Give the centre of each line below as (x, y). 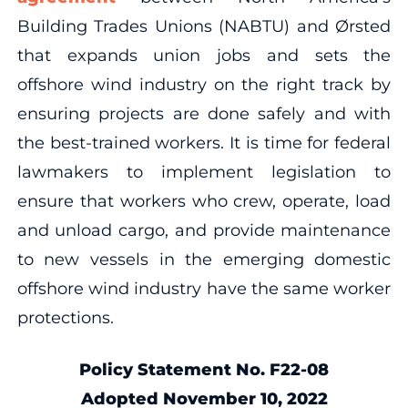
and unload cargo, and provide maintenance (204, 230)
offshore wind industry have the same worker (204, 288)
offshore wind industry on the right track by (204, 84)
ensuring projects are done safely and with (204, 113)
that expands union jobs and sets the (204, 55)
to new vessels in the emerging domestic (204, 259)
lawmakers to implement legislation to (204, 172)
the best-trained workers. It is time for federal (204, 143)
